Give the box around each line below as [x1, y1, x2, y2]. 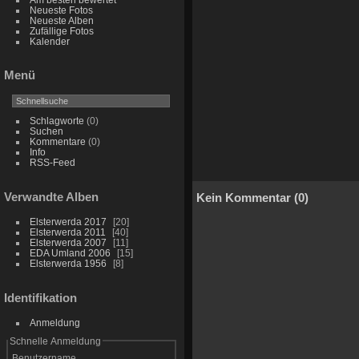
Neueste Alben [29, 14, 94, 26]
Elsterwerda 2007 [29, 237, 107, 248]
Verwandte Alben [4, 190, 99, 204]
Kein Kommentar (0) [196, 190, 309, 204]
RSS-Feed [29, 157, 75, 168]
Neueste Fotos [29, 4, 93, 15]
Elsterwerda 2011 [29, 227, 106, 238]
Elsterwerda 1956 [29, 258, 107, 269]
